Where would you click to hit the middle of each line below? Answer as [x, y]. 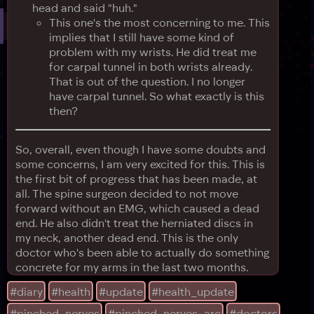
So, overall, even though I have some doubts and [141, 149]
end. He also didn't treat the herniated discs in [134, 223]
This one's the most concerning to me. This [159, 22]
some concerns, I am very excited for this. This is [140, 164]
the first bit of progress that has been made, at [136, 178]
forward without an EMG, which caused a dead [137, 208]
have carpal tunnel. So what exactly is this [157, 96]
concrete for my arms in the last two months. [132, 267]
